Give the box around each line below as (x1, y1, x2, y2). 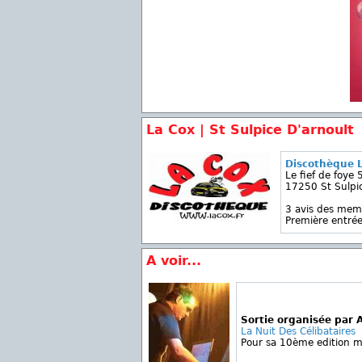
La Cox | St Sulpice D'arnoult (146, 122, 354, 137)
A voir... (146, 253, 201, 268)
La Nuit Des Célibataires (241, 326, 356, 337)
